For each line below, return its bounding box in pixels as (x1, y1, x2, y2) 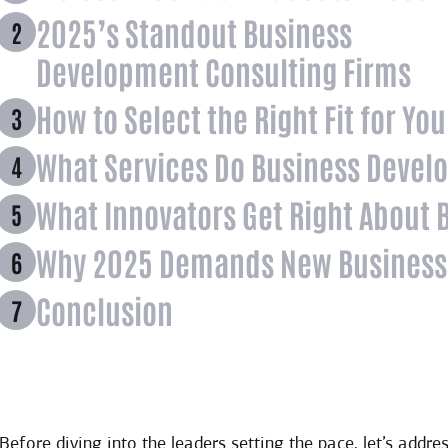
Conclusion (36, 288, 174, 330)
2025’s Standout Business (36, 10, 353, 52)
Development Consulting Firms (36, 49, 412, 91)
